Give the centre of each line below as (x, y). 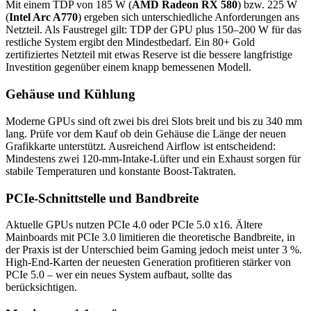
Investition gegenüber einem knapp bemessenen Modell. (128, 67)
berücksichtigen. (41, 287)
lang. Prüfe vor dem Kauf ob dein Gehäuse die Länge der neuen (146, 133)
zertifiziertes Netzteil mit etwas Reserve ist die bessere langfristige (149, 55)
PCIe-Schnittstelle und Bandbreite (102, 198)
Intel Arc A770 (43, 17)
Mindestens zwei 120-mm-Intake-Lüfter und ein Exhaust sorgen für (153, 158)
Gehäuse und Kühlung (70, 94)
